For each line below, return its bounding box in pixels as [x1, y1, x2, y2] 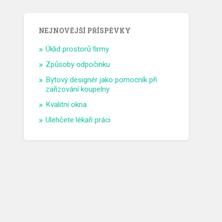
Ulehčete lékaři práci [46, 115, 111, 125]
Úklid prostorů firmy [46, 45, 110, 54]
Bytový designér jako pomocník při [46, 75, 158, 85]
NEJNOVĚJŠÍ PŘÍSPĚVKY [39, 26, 131, 36]
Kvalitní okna [46, 100, 87, 110]
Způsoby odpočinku [46, 60, 111, 69]
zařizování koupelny [46, 85, 110, 94]
